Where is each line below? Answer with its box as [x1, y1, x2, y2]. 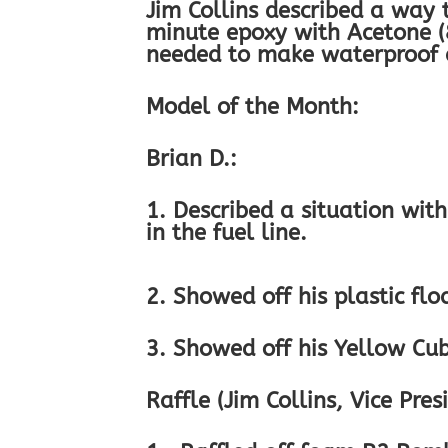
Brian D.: [146, 146, 238, 173]
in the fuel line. [146, 220, 308, 247]
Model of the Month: [146, 94, 360, 121]
